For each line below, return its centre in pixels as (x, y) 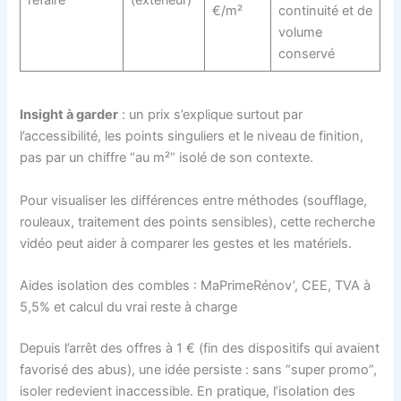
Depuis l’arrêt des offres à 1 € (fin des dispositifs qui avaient (200, 348)
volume (300, 32)
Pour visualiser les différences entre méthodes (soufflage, (194, 200)
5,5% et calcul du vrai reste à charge (129, 307)
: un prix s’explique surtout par (211, 115)
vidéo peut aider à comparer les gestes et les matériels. (186, 243)
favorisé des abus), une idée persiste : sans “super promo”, (199, 369)
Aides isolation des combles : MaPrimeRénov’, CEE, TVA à (196, 285)
